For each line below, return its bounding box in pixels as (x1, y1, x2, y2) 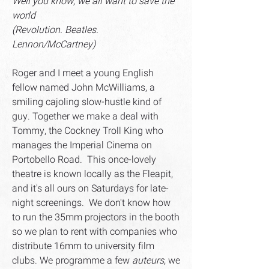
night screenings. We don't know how (12, 196, 171, 210)
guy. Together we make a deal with (12, 109, 159, 124)
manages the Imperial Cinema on (12, 138, 152, 153)
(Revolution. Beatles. (12, 23, 98, 37)
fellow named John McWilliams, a (12, 80, 155, 95)
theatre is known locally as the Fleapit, (12, 167, 173, 181)
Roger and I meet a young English (12, 66, 154, 80)
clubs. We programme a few (12, 253, 132, 268)
